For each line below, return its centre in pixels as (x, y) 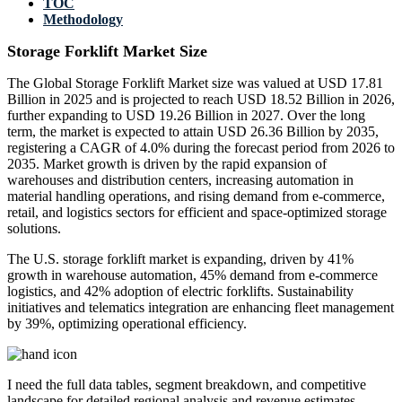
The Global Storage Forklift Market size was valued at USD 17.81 (195, 83)
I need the (37, 385)
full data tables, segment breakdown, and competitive (216, 385)
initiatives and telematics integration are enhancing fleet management (201, 308)
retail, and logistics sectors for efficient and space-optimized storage (197, 213)
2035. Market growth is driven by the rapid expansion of (167, 164)
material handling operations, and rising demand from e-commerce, (196, 197)
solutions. (34, 229)
